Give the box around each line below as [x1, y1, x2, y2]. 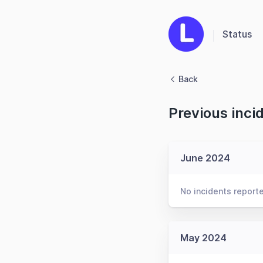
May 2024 [180, 232, 227, 244]
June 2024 [180, 152, 230, 164]
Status [222, 28, 252, 40]
